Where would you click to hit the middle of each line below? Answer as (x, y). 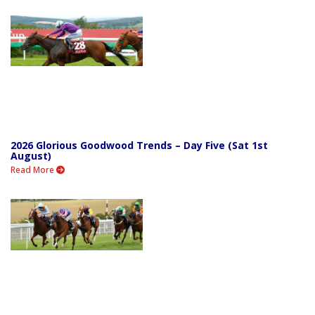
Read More (33, 170)
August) (31, 156)
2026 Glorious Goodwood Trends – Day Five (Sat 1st (139, 146)
